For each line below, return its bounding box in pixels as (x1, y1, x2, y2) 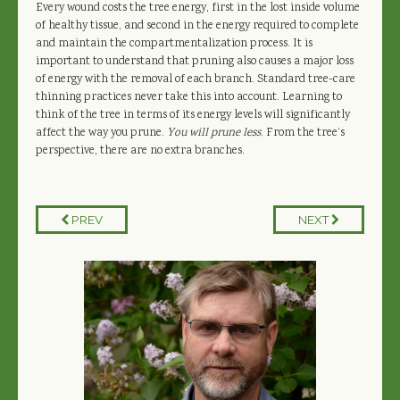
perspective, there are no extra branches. (36, 142, 245, 160)
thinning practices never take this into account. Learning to (36, 88, 342, 106)
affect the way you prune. (36, 124, 167, 142)
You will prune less (167, 124, 261, 142)
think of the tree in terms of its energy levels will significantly (36, 106, 350, 124)
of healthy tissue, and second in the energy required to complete (36, 17, 359, 35)
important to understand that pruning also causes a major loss (36, 53, 354, 71)
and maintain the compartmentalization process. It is (36, 35, 312, 53)
